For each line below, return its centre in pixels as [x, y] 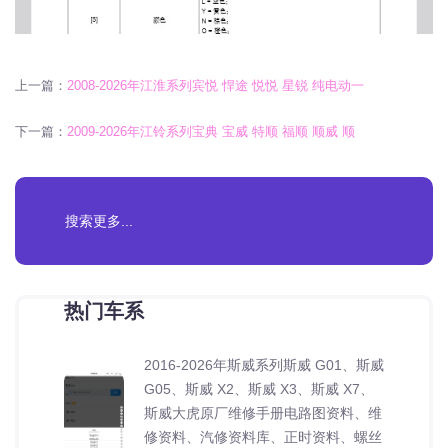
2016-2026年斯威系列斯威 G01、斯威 [264, 364]
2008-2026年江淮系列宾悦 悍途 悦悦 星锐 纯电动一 [215, 85]
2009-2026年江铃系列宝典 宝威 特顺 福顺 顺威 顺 [211, 131]
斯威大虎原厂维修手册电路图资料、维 [263, 412]
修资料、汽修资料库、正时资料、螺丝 [263, 436]
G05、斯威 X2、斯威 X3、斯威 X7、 [259, 388]
